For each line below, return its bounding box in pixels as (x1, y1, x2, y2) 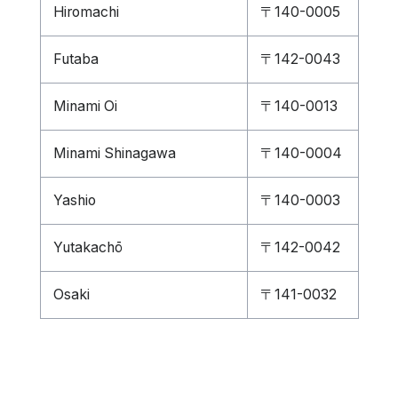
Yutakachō (52, 239, 123, 256)
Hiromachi (52, 4, 119, 20)
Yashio (52, 192, 96, 209)
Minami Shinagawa (52, 145, 176, 162)
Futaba (52, 51, 99, 68)
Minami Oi (52, 98, 117, 115)
